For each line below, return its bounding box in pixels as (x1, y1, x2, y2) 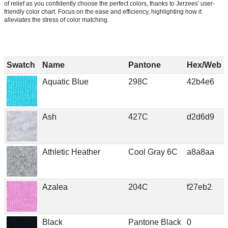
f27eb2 (186, 182, 212, 191)
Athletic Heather (42, 147, 100, 156)
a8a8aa (186, 147, 214, 156)
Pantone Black (128, 217, 181, 226)
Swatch (6, 60, 35, 69)
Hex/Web (186, 60, 221, 69)
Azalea (42, 182, 68, 191)
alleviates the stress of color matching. (4, 16, 109, 23)
